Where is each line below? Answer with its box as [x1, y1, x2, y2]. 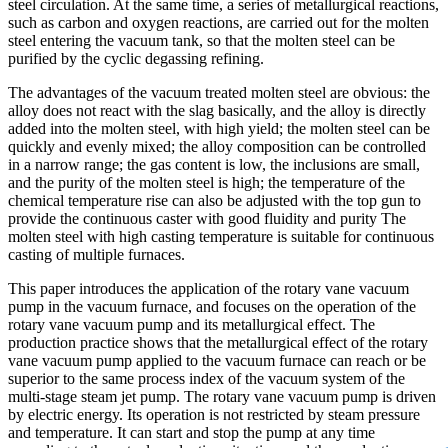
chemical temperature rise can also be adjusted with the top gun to [8, 191, 421, 209]
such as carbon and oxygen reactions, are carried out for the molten [8, 13, 429, 31]
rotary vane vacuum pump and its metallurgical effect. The [8, 315, 375, 333]
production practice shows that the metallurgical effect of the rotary [8, 333, 428, 351]
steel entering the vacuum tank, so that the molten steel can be [8, 31, 395, 49]
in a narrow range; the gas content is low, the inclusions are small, [8, 155, 420, 173]
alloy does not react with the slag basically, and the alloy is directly [8, 101, 426, 119]
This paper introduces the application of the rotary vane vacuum [8, 279, 409, 297]
